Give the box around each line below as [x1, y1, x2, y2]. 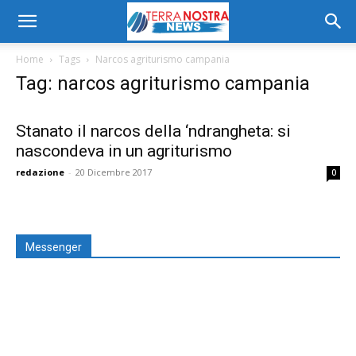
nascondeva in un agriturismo [16, 141, 232, 161]
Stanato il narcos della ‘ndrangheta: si [16, 122, 291, 141]
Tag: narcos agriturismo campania [16, 72, 310, 95]
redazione [16, 166, 64, 178]
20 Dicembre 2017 [75, 166, 152, 178]
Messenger [25, 241, 82, 253]
